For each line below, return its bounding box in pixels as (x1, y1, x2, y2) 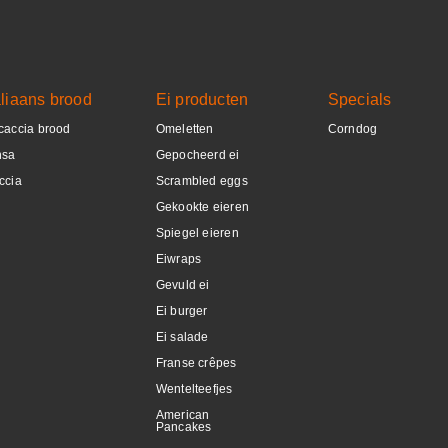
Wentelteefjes (155, 382, 233, 396)
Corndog (327, 122, 378, 136)
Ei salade (155, 330, 209, 344)
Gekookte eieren (155, 200, 250, 214)
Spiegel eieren (155, 226, 239, 240)
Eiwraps (155, 252, 202, 266)
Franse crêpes (155, 356, 237, 370)
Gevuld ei (155, 278, 210, 292)
